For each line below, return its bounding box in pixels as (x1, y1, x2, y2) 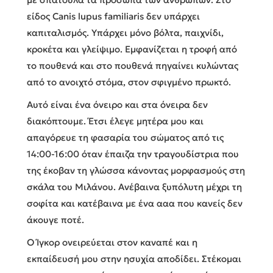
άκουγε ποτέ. (27, 213, 84, 225)
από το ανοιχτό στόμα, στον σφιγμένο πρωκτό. (27, 76, 231, 88)
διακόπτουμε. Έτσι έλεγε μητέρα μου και (27, 115, 204, 127)
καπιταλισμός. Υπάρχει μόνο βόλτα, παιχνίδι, (27, 26, 224, 38)
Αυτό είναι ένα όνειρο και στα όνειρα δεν (27, 98, 208, 110)
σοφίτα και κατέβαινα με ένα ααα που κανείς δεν (27, 197, 243, 209)
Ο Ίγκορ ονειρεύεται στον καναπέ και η (27, 236, 197, 248)
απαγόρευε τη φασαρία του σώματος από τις (27, 131, 224, 143)
